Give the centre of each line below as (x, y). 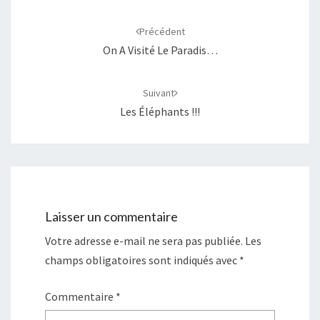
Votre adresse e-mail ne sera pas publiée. (144, 241)
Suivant (158, 92)
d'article (39, 26)
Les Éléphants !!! (160, 111)
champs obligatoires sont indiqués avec (142, 260)
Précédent (162, 31)
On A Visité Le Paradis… (160, 50)
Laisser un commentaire (111, 217)
